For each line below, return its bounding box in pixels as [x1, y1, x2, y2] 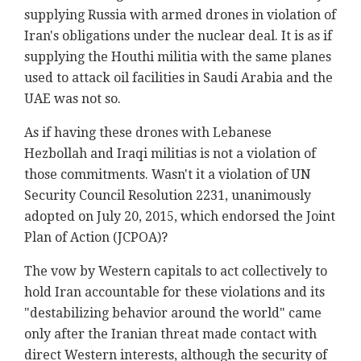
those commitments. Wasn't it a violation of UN [24, 166, 311, 182]
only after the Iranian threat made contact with [24, 326, 317, 342]
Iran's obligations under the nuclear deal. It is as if [24, 27, 332, 44]
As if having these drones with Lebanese [24, 124, 272, 140]
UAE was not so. [24, 90, 121, 106]
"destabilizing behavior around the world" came [24, 305, 322, 321]
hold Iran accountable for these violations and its [24, 284, 325, 300]
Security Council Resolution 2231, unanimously [24, 187, 311, 203]
